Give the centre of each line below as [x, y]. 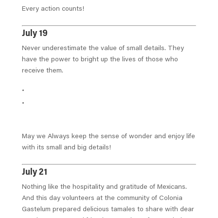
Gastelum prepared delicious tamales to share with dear [108, 210]
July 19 [35, 34]
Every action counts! [53, 9]
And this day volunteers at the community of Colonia [102, 199]
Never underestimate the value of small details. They [103, 49]
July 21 [34, 173]
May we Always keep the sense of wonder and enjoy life [108, 137]
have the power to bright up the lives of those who [100, 60]
